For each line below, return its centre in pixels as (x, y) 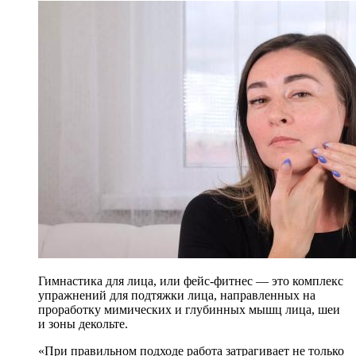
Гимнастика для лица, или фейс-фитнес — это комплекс (191, 281)
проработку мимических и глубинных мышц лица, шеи (189, 310)
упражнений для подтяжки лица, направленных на (177, 296)
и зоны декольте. (83, 324)
